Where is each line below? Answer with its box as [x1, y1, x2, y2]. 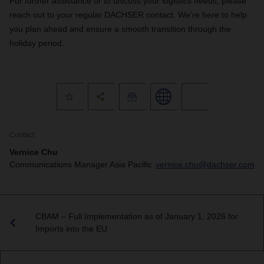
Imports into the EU [35, 224, 107, 233]
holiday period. [9, 38, 64, 48]
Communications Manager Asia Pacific [9, 160, 152, 169]
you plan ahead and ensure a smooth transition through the [9, 24, 231, 34]
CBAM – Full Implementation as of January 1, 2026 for [35, 212, 238, 221]
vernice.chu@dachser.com [156, 160, 255, 169]
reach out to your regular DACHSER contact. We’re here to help [9, 10, 247, 19]
